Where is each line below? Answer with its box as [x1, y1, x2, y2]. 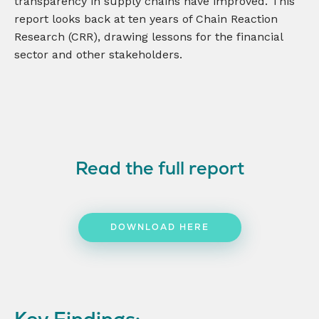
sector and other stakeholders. [14, 47, 182, 61]
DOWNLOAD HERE [110, 221, 209, 233]
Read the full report [75, 156, 244, 179]
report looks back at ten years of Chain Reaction [14, 11, 278, 26]
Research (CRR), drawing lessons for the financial [14, 29, 283, 43]
